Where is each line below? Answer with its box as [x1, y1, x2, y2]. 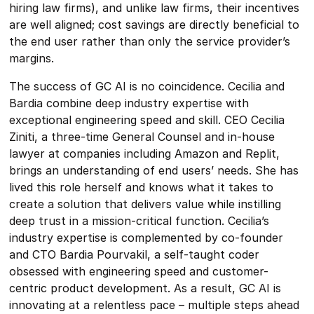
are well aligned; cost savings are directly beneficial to [9, 18, 300, 32]
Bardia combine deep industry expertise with [9, 96, 250, 110]
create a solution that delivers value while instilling [9, 197, 282, 211]
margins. [9, 51, 55, 65]
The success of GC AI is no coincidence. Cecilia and [9, 79, 285, 93]
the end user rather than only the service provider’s [9, 34, 291, 48]
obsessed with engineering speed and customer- [9, 264, 269, 278]
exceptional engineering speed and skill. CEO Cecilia [9, 113, 285, 127]
